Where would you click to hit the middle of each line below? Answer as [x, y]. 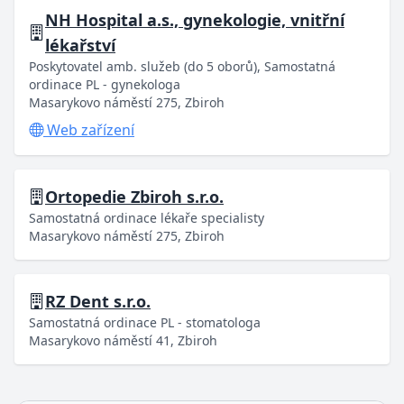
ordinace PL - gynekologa [105, 84]
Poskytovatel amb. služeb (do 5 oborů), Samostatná [182, 66]
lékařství [80, 45]
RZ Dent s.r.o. [98, 301]
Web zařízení [89, 130]
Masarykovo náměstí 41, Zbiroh [123, 340]
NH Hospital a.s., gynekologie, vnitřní [195, 20]
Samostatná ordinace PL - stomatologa [145, 322]
